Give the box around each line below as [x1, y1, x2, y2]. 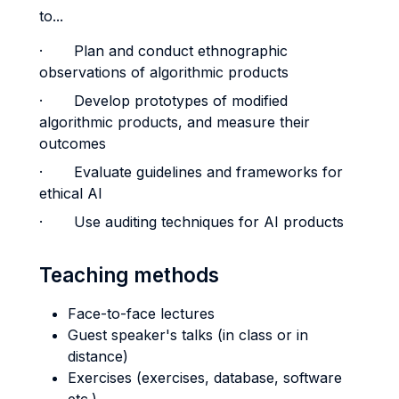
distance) [68, 347, 128, 365]
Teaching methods [39, 263, 219, 287]
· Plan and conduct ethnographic [39, 42, 288, 60]
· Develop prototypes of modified [39, 92, 288, 110]
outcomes [39, 134, 106, 152]
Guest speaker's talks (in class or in [68, 326, 308, 344]
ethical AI [39, 184, 102, 202]
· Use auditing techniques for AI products [39, 213, 344, 231]
